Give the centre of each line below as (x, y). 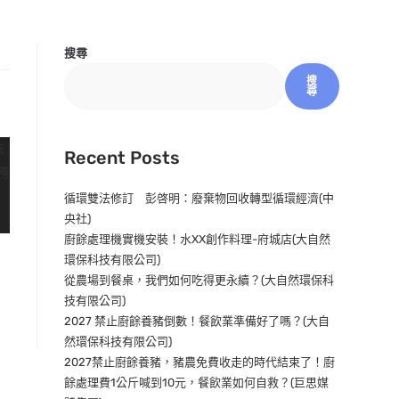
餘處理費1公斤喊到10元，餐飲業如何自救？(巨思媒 (197, 383)
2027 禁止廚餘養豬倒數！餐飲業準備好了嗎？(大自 (197, 321)
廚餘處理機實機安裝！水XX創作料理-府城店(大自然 (198, 239)
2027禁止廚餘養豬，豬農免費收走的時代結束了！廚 (200, 362)
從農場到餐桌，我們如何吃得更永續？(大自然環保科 (199, 280)
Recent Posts (122, 158)
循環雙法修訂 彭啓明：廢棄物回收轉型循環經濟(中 (199, 198)
